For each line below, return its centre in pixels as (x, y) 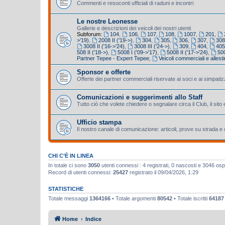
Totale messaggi (69, 198)
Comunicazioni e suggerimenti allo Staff (140, 97)
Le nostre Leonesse (107, 21)
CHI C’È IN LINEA (71, 155)
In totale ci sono (68, 165)
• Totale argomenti (134, 198)
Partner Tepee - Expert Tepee (113, 58)
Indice (93, 219)
